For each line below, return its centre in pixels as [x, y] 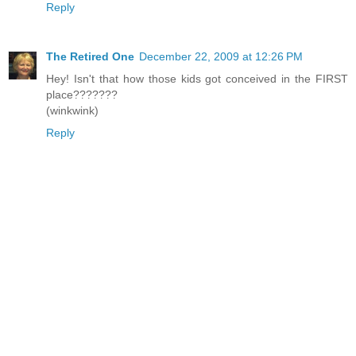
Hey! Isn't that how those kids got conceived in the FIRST [197, 78]
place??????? [82, 94]
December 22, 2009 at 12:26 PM [221, 56]
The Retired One [90, 56]
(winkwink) [72, 110]
